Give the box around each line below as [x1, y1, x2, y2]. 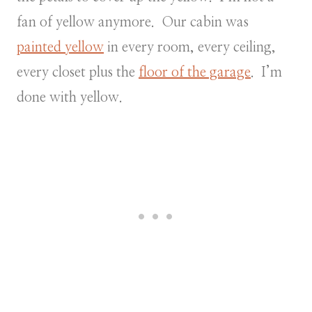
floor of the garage [139, 65, 251, 79]
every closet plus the [17, 65, 139, 79]
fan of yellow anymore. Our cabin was [17, 15, 249, 29]
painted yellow [17, 40, 104, 54]
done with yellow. [17, 90, 123, 104]
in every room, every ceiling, [104, 40, 276, 54]
